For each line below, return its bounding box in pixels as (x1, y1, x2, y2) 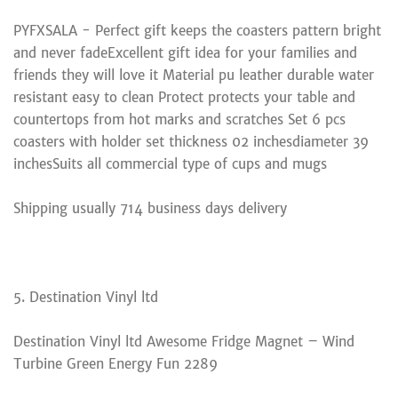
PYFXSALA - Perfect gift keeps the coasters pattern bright (13, 21, 381, 39)
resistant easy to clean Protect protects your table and (13, 88, 355, 106)
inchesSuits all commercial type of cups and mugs (13, 155, 327, 172)
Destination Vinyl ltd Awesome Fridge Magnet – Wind (13, 332, 354, 350)
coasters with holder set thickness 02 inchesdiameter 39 (13, 132, 369, 150)
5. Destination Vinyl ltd (13, 288, 158, 306)
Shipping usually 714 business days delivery (13, 199, 287, 217)
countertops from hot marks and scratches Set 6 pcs (13, 110, 346, 128)
